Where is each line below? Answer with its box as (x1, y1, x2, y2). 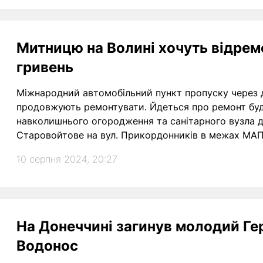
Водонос (16, 237, 78, 254)
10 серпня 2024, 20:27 (16, 153, 117, 165)
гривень (16, 59, 73, 76)
